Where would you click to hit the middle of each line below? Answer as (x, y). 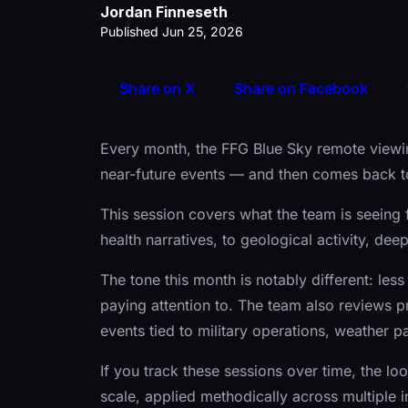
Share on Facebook (301, 89)
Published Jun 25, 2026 (172, 32)
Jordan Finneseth (164, 12)
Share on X (158, 89)
